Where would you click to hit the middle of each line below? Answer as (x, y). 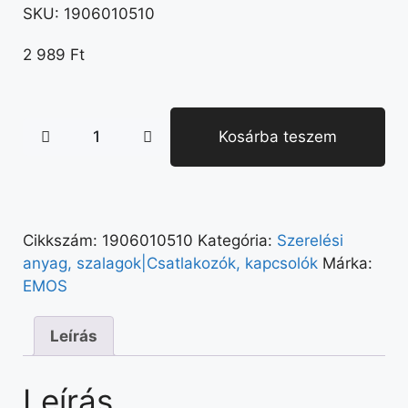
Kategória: (237, 240)
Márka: (347, 263)
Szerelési (310, 240)
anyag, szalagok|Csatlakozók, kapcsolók (170, 263)
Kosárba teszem (277, 137)
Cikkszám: (62, 240)
